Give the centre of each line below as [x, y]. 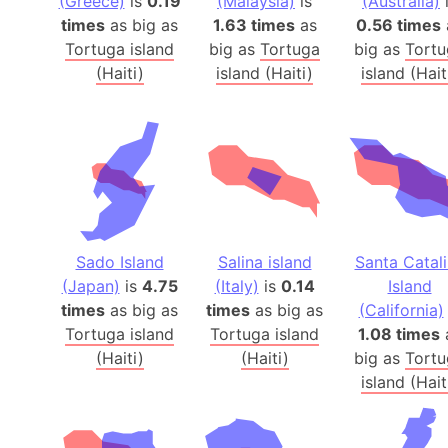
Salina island [264, 262]
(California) [401, 310]
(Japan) [90, 286]
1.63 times [253, 25]
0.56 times [398, 25]
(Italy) [236, 286]
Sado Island [119, 262]
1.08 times [398, 334]
